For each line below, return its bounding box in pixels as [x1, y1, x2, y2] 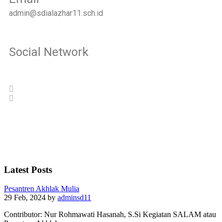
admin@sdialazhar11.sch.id [9, 8, 103, 18]
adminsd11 [57, 193, 91, 202]
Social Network [9, 45, 89, 59]
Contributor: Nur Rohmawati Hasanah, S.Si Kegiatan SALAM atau [4, 210, 216, 219]
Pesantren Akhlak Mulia [4, 184, 79, 193]
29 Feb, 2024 [4, 193, 48, 202]
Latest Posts [4, 164, 52, 175]
